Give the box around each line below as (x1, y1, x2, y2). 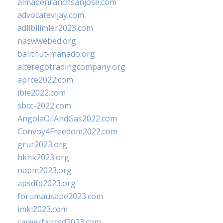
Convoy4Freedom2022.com (17, 126, 117, 137)
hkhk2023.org (17, 152, 69, 163)
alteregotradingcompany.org (17, 61, 125, 72)
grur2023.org (17, 139, 67, 150)
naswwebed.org (17, 35, 76, 46)
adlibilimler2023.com (17, 22, 93, 33)
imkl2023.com (17, 204, 68, 215)
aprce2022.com (17, 74, 73, 85)
